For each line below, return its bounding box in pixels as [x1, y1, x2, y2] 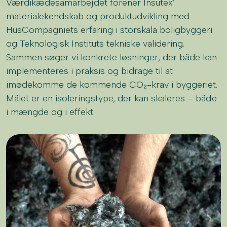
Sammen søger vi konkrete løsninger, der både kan [6, 51, 217, 63]
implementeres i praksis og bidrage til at [6, 65, 173, 77]
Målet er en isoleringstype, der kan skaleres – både [6, 92, 217, 104]
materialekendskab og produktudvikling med [6, 10, 190, 22]
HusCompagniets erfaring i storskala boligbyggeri [6, 24, 213, 35]
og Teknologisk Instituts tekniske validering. [6, 37, 185, 49]
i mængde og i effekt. [6, 106, 95, 118]
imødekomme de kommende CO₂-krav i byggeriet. [6, 79, 218, 90]
